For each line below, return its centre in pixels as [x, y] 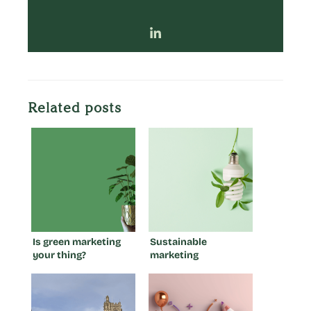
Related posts [75, 107]
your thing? [59, 255]
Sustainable [178, 242]
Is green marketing [77, 242]
